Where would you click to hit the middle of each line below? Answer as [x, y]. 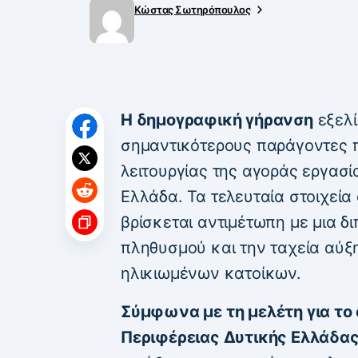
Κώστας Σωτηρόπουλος [193, 9]
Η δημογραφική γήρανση [217, 119]
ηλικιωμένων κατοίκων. [211, 273]
